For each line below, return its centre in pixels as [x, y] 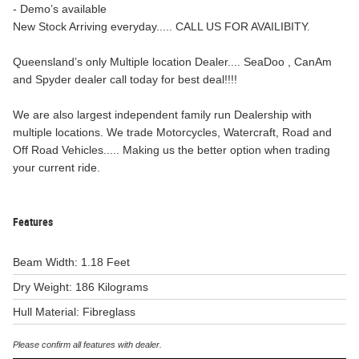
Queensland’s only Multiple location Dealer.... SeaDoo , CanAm [172, 62]
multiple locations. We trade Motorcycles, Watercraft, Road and [172, 132]
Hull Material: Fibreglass [74, 312]
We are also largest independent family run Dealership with [162, 115]
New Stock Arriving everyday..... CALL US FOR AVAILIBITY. [161, 26]
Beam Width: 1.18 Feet [71, 262]
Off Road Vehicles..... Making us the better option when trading [171, 150]
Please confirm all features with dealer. [87, 345]
